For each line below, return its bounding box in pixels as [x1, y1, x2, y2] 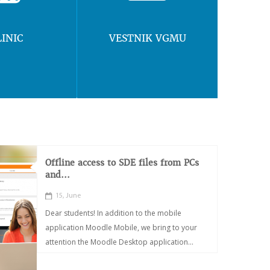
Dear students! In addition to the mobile [45, 208, 181, 218]
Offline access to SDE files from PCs [45, 157, 199, 168]
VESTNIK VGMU [108, 32, 186, 44]
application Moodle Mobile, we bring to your [45, 222, 197, 233]
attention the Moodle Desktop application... [45, 237, 193, 247]
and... [45, 169, 70, 180]
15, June [55, 192, 81, 199]
